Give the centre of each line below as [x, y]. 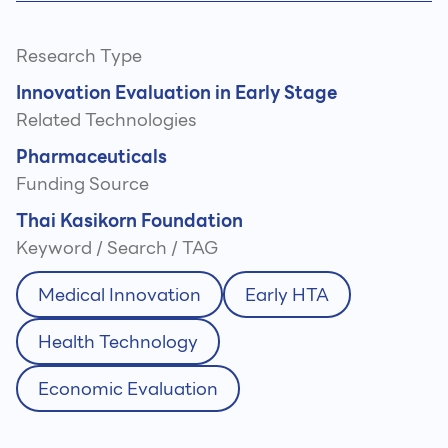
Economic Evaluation [128, 389]
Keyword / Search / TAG [117, 248]
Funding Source [82, 184]
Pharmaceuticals [91, 157]
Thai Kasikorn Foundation [129, 221]
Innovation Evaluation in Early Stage [176, 93]
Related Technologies [106, 120]
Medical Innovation [119, 295]
